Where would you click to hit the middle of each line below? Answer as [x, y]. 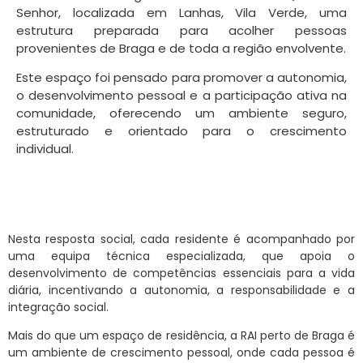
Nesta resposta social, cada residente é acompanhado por [181, 239]
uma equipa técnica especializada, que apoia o [181, 256]
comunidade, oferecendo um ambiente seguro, [181, 113]
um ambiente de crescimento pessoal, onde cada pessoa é [181, 352]
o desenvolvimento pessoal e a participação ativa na [181, 96]
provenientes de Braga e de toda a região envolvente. [181, 48]
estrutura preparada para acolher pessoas [181, 30]
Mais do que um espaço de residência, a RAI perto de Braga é [181, 335]
